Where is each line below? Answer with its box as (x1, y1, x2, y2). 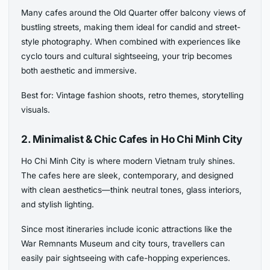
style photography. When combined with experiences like (21, 36, 241, 46)
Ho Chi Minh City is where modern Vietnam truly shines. (21, 155, 236, 166)
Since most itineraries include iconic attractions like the (21, 224, 233, 234)
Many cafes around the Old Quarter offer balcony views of (21, 7, 246, 17)
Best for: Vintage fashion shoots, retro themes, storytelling (21, 90, 244, 100)
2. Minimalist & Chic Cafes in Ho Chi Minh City (21, 132, 242, 145)
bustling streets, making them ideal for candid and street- (21, 22, 241, 32)
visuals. (21, 104, 51, 115)
